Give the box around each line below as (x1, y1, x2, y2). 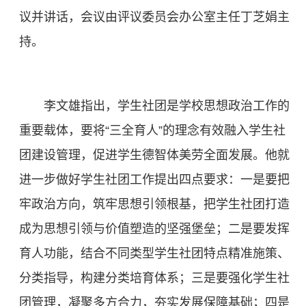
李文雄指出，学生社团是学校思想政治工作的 (44, 99, 290, 113)
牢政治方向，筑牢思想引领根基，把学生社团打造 (19, 197, 290, 212)
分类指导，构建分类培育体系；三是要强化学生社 (19, 271, 290, 286)
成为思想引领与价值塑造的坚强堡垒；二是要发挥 (19, 222, 290, 236)
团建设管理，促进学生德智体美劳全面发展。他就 (19, 148, 290, 163)
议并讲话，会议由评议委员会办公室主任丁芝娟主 (19, 10, 290, 25)
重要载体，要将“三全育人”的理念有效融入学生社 (19, 124, 286, 138)
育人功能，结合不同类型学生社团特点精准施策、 (19, 247, 290, 261)
